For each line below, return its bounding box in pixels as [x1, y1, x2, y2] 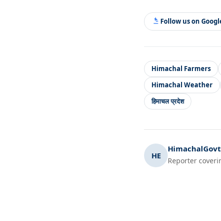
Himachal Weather [151, 80, 213, 89]
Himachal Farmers [151, 64, 211, 73]
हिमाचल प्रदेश [151, 96, 184, 106]
